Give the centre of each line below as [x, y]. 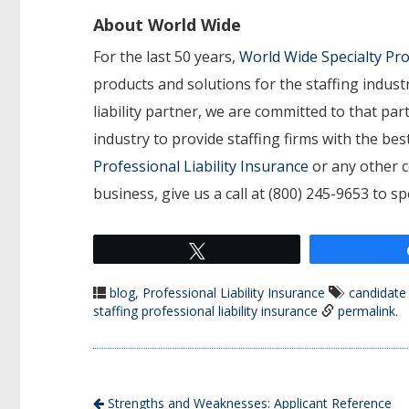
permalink [367, 311]
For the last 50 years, [166, 57]
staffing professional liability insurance [205, 311]
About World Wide [167, 25]
